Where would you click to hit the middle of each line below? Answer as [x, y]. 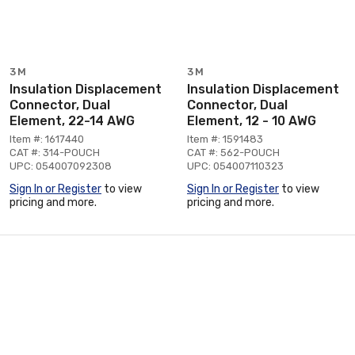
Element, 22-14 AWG [72, 120]
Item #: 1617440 [47, 139]
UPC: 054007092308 [61, 166]
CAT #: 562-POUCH [233, 152]
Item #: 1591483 [225, 139]
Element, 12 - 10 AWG [252, 120]
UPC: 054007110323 [235, 166]
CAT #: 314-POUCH [55, 152]
